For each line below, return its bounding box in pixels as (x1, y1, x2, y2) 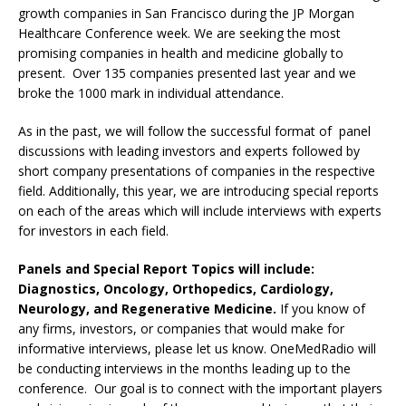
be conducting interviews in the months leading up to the (18, 360, 351, 377)
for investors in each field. (18, 222, 169, 239)
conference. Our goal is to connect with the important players (18, 380, 382, 397)
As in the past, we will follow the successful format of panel (18, 122, 371, 140)
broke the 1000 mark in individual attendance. (18, 84, 284, 101)
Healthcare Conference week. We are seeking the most (18, 24, 341, 42)
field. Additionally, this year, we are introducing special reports (18, 182, 379, 199)
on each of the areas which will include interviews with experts (18, 202, 382, 219)
